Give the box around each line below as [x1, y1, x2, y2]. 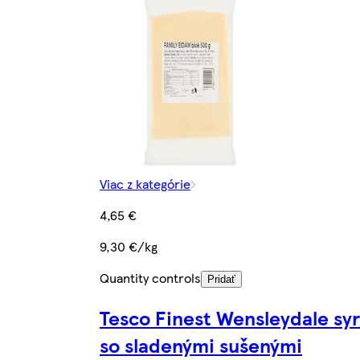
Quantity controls [100, 268, 201, 288]
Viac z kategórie [100, 174, 190, 194]
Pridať [207, 273, 235, 286]
